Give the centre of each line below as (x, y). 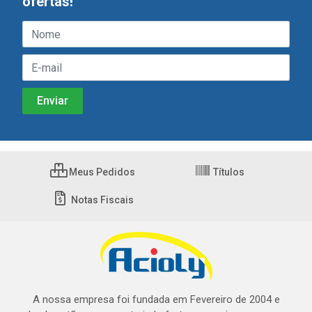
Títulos (228, 172)
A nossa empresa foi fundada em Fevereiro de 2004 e (156, 299)
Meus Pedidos (101, 172)
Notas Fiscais (101, 200)
